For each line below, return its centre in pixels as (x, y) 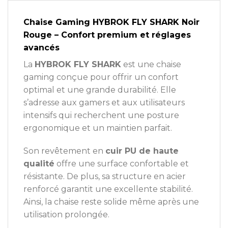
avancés (41, 47)
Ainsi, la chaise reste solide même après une (111, 202)
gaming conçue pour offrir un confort (101, 77)
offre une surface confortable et (122, 164)
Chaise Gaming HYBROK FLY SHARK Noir (111, 22)
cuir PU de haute (142, 151)
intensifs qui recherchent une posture (101, 115)
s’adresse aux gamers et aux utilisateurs (104, 102)
